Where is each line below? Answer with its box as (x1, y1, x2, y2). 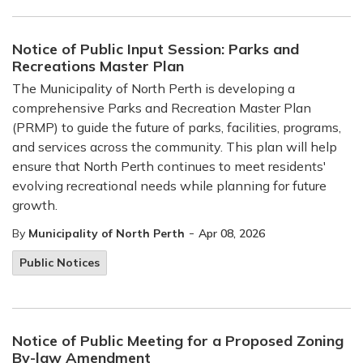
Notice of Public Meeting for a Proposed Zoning (12, 331, 344, 350)
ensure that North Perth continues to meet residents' (12, 158, 327, 174)
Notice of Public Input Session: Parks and (12, 40, 299, 58)
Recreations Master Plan (12, 57, 184, 75)
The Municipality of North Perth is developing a (12, 80, 295, 96)
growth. (12, 197, 58, 213)
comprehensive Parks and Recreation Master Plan (12, 100, 311, 116)
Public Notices (19, 255, 100, 270)
